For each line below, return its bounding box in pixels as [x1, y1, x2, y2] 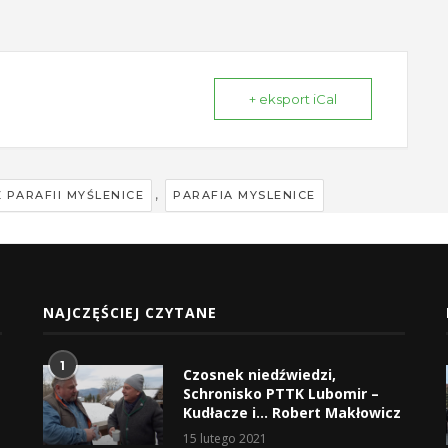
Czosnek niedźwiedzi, [182, 364, 336, 384]
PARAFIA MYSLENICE [173, 187, 316, 202]
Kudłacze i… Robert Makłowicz [182, 402, 401, 422]
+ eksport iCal [249, 90, 337, 107]
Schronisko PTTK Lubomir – [182, 383, 379, 403]
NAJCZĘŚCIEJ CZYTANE [42, 302, 217, 322]
